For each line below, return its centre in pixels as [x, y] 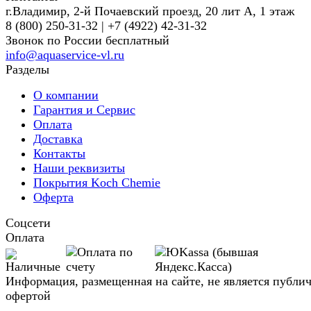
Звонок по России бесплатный [87, 41]
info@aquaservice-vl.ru [65, 55]
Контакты [59, 154]
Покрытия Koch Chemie [97, 183]
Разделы [27, 70]
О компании [66, 95]
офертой [28, 296]
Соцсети [28, 223]
